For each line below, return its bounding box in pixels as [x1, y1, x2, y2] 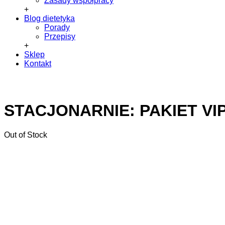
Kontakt [24, 59, 51, 68]
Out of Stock [4, 131, 47, 140]
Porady [44, 23, 70, 32]
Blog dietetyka [24, 14, 75, 23]
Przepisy [44, 32, 75, 41]
